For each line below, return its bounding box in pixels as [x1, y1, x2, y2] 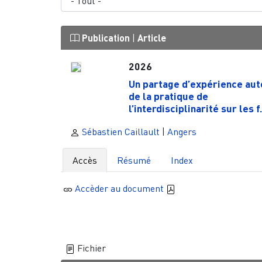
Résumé [116, 154, 151, 166]
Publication [79, 32, 132, 44]
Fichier [74, 242, 106, 254]
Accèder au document [75, 182, 167, 194]
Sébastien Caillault [79, 125, 160, 137]
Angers [167, 125, 196, 137]
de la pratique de [128, 89, 208, 102]
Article [137, 32, 166, 44]
